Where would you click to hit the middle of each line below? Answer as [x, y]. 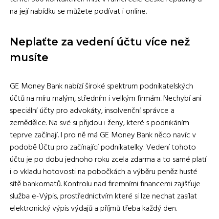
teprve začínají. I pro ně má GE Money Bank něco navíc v [103, 136]
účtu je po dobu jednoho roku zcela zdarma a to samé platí [108, 160]
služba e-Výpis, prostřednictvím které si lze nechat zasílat [103, 197]
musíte [29, 57]
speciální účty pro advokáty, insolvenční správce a [92, 111]
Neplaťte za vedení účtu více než [100, 42]
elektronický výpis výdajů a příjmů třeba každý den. [93, 209]
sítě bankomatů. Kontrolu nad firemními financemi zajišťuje [105, 185]
